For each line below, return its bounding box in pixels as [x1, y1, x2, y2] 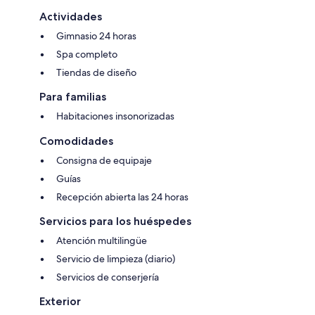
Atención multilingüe [56, 234, 147, 247]
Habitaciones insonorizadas [56, 110, 174, 123]
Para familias [39, 90, 106, 104]
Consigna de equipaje [56, 154, 152, 167]
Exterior [39, 295, 81, 309]
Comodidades [39, 134, 113, 148]
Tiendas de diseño [56, 66, 136, 79]
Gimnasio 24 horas [56, 30, 136, 43]
